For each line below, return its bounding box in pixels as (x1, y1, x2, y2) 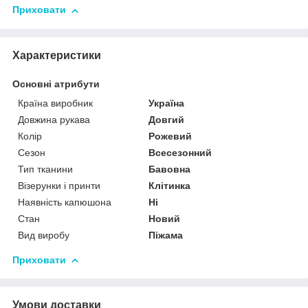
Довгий (148, 113, 185, 125)
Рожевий (148, 130, 192, 142)
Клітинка (148, 179, 191, 191)
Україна (148, 97, 185, 109)
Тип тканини (18, 163, 73, 175)
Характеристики (12, 49, 101, 61)
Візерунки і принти (18, 179, 100, 191)
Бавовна (148, 163, 191, 175)
